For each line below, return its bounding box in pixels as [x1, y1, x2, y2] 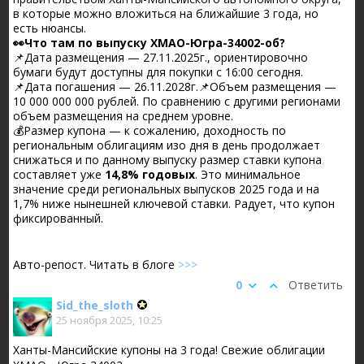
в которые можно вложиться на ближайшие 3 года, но [13, 5, 319, 21]
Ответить [288, 276, 343, 292]
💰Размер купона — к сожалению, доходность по [13, 122, 287, 138]
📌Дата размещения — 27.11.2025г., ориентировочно [13, 49, 309, 65]
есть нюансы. [13, 19, 87, 36]
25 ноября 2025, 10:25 [56, 312, 163, 327]
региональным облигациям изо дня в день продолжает [13, 136, 321, 153]
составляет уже [13, 166, 106, 182]
